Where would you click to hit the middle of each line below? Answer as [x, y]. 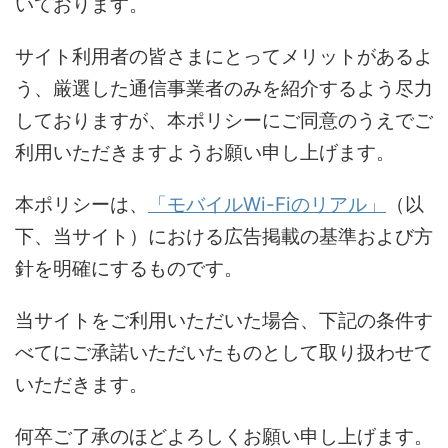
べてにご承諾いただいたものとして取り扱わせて [224, 352]
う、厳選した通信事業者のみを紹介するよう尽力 [224, 88]
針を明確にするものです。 [129, 268]
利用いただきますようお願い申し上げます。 [205, 152]
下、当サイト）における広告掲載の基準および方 [224, 236]
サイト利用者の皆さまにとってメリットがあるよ [224, 56]
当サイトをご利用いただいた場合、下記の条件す [224, 320]
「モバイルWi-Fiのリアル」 [267, 204]
